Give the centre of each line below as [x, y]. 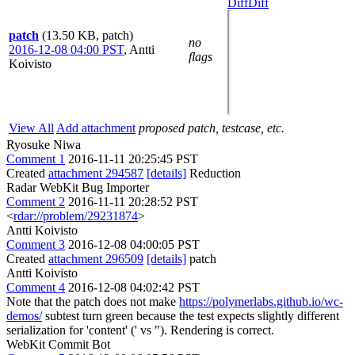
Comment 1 [36, 159]
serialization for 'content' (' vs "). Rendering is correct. [140, 330]
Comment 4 [36, 287]
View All [31, 128]
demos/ [24, 316]
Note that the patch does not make [93, 302]
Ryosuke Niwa [44, 145]
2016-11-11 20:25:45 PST [133, 159]
